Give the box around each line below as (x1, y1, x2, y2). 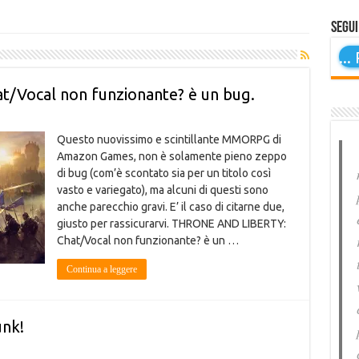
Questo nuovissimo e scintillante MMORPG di (56, 133, 281, 146)
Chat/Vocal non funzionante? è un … (56, 234, 239, 247)
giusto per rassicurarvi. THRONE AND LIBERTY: (56, 217, 286, 230)
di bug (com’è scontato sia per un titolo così (56, 167, 271, 179)
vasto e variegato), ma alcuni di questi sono (56, 184, 268, 196)
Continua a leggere (66, 264, 137, 275)
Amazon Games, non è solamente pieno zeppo (56, 150, 287, 163)
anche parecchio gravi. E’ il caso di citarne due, (56, 200, 284, 213)
